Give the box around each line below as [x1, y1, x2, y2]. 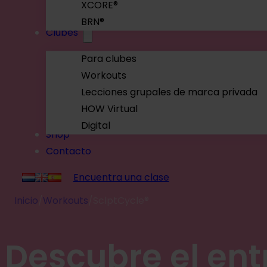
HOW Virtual [81, 102, 138, 116]
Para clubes [81, 52, 137, 66]
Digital [81, 119, 111, 133]
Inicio [14, 194, 38, 208]
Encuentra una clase [73, 170, 169, 184]
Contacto [45, 144, 91, 158]
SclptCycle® [93, 194, 149, 208]
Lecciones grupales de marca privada [81, 85, 258, 100]
